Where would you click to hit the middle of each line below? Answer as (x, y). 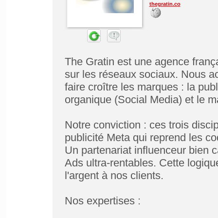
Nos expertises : (102, 201)
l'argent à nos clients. (114, 175)
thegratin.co (165, 4)
